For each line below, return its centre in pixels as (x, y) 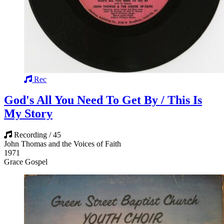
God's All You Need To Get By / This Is (103, 100)
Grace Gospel (26, 162)
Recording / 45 (37, 135)
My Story (28, 114)
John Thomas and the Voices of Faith (62, 144)
